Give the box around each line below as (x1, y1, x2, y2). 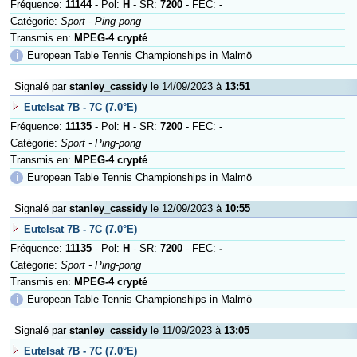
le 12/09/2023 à (147, 202, 225, 214)
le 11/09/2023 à (147, 324, 224, 336)
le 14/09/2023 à (147, 80, 225, 92)
